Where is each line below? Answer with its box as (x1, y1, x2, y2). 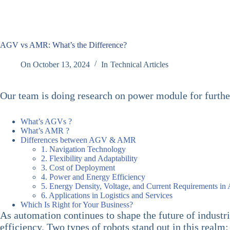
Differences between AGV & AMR (21, 135, 136, 144)
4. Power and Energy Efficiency (41, 172, 145, 181)
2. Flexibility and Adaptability (41, 154, 138, 163)
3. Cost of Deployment (41, 163, 115, 172)
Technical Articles (110, 60, 168, 69)
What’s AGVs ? (21, 117, 72, 126)
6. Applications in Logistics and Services (41, 190, 172, 200)
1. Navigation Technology (41, 144, 126, 154)
